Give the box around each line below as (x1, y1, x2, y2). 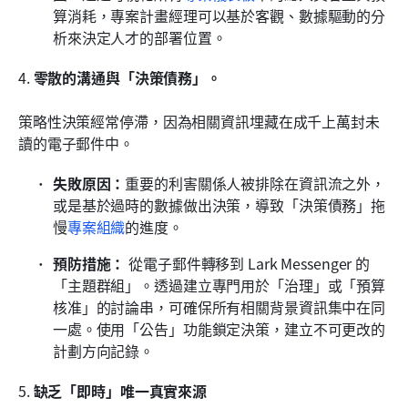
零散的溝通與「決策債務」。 (33, 66, 221, 88)
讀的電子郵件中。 (18, 131, 134, 154)
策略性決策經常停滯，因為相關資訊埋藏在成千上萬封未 (18, 109, 380, 132)
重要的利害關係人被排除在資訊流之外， (125, 171, 386, 194)
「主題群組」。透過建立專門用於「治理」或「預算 (53, 273, 386, 296)
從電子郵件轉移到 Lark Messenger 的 (125, 251, 371, 274)
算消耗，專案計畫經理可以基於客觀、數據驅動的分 (53, 4, 386, 26)
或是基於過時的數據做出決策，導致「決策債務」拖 (53, 193, 386, 216)
